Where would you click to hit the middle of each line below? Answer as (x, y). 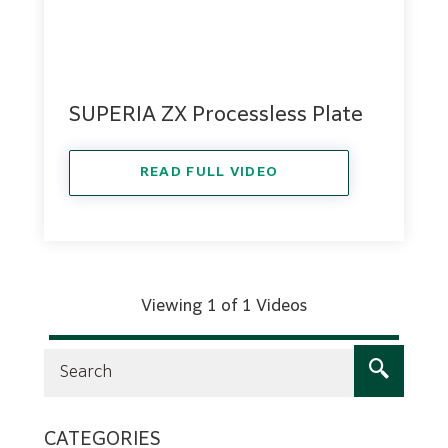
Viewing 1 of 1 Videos (224, 307)
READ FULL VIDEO (209, 172)
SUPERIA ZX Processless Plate (216, 115)
